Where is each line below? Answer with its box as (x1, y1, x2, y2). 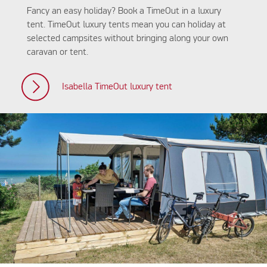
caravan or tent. (26, 47, 88, 57)
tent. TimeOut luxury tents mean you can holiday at (26, 20, 226, 30)
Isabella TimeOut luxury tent (61, 82, 172, 92)
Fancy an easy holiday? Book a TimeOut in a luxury (26, 6, 221, 16)
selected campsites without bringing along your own (26, 33, 228, 44)
